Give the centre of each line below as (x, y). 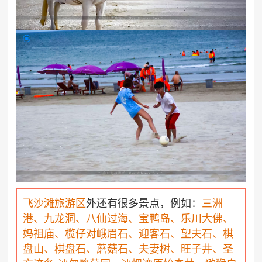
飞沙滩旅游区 (54, 204)
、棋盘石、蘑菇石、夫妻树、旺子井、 (133, 249)
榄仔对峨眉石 (96, 234)
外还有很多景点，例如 (139, 204)
